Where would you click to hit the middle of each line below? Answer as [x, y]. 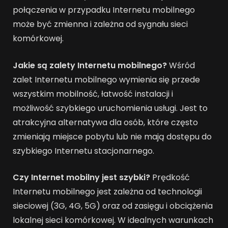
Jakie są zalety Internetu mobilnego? [90, 65]
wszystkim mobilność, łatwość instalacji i [93, 94]
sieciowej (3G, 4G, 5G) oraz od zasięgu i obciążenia [113, 206]
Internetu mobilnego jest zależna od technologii [107, 192]
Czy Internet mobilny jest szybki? [81, 178]
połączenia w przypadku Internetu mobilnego [104, 10]
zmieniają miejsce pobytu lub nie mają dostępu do [112, 136]
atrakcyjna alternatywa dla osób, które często [105, 122]
